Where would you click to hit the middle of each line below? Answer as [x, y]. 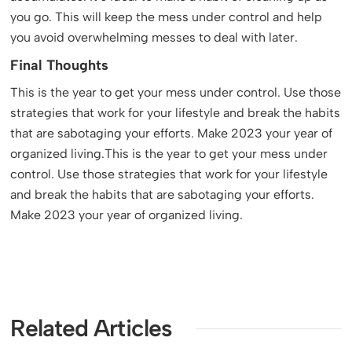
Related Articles [92, 328]
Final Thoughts [60, 65]
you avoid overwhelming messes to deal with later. [154, 37]
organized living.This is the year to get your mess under [169, 154]
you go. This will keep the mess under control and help [167, 17]
